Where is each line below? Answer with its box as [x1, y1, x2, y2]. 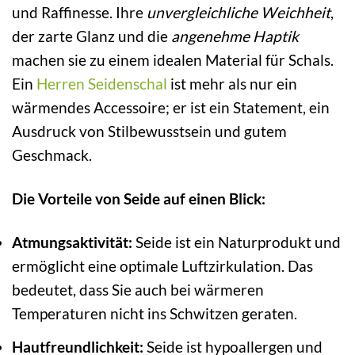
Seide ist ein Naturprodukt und [132, 233, 341, 252]
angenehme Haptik [171, 27, 299, 46]
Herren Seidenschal [36, 74, 167, 94]
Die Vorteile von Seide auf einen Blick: [12, 189, 265, 208]
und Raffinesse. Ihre [12, 3, 147, 22]
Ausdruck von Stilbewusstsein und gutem [12, 122, 287, 141]
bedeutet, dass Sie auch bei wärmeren [12, 281, 264, 300]
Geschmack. [12, 146, 92, 165]
